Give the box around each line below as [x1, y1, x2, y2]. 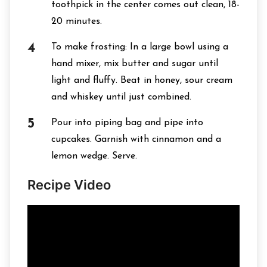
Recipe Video [27, 177, 111, 193]
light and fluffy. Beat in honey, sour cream [51, 76, 232, 85]
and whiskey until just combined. [51, 92, 191, 102]
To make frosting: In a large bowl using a [51, 42, 228, 52]
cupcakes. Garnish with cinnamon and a [51, 135, 221, 144]
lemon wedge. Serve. [51, 151, 137, 161]
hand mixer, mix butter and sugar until [51, 59, 218, 69]
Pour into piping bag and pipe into [51, 118, 203, 128]
